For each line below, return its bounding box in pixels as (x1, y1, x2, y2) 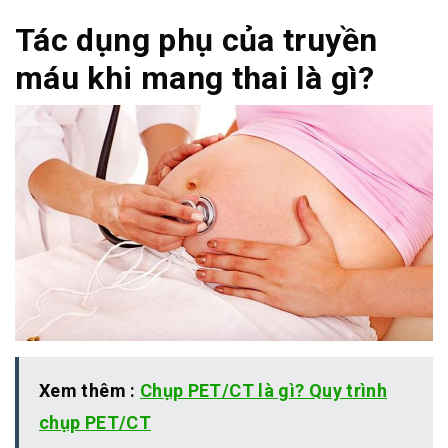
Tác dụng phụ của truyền (15, 20, 378, 59)
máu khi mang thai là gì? (15, 58, 375, 97)
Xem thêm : (39, 380, 140, 402)
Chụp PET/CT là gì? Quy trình (139, 380, 388, 402)
